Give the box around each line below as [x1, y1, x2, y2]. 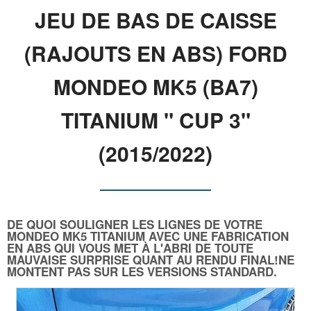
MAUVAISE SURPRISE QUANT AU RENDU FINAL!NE [7, 251, 294, 268]
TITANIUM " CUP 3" [60, 104, 251, 135]
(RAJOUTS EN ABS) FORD [24, 37, 287, 68]
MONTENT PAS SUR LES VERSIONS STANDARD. [7, 262, 277, 280]
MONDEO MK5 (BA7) [53, 71, 258, 101]
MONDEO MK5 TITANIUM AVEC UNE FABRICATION [7, 227, 289, 244]
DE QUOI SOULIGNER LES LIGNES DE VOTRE [7, 215, 262, 233]
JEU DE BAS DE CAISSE [34, 4, 277, 35]
